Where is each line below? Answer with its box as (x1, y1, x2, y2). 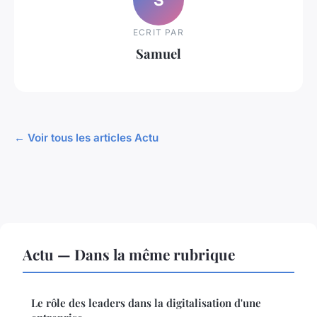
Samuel (136, 45, 181, 63)
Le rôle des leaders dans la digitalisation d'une (31, 295, 261, 310)
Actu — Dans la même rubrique (23, 243, 235, 264)
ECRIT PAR (133, 27, 184, 38)
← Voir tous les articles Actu (14, 130, 158, 144)
